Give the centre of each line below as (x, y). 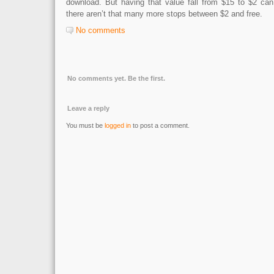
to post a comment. (160, 125)
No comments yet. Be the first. (116, 78)
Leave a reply (88, 108)
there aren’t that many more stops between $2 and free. (164, 14)
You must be (85, 125)
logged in (118, 125)
